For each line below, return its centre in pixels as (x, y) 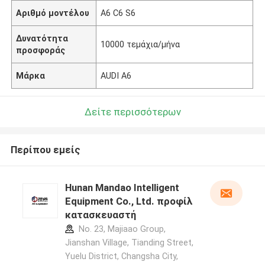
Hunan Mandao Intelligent (122, 188)
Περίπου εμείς (45, 150)
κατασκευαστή (100, 215)
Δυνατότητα (42, 38)
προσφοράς (41, 50)
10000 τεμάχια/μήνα (140, 44)
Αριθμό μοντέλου (53, 13)
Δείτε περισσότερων (132, 112)
